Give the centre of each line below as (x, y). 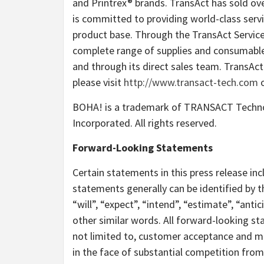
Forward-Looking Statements (143, 147)
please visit (98, 82)
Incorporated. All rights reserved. (145, 123)
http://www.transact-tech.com (191, 82)
